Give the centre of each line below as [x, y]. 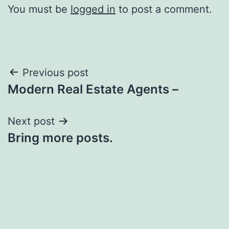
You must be [39, 9]
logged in [93, 9]
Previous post [55, 72]
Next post [31, 121]
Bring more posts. [60, 138]
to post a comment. [164, 9]
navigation [52, 98]
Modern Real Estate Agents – [93, 89]
